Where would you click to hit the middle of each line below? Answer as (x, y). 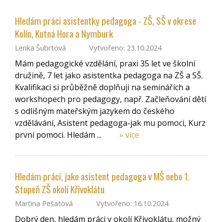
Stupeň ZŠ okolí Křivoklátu (60, 189)
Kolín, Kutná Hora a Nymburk (64, 33)
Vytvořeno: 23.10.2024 (125, 48)
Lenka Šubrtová (40, 48)
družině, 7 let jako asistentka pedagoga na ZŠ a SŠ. (109, 76)
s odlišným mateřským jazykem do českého (95, 111)
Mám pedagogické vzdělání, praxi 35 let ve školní (105, 64)
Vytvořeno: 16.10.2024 (132, 204)
